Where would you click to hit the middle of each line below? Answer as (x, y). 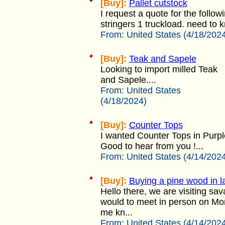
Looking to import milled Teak (159, 69)
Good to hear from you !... (152, 146)
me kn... (116, 212)
